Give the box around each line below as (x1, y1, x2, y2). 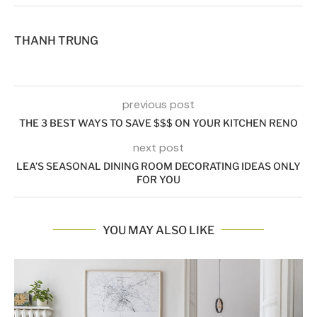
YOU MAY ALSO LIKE (103, 223, 214, 237)
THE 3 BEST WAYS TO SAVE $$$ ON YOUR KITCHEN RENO (19, 116, 298, 129)
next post (133, 139, 184, 155)
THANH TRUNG (14, 33, 98, 47)
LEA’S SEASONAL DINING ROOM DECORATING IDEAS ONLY (16, 159, 301, 172)
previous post (122, 96, 195, 112)
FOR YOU (137, 173, 180, 185)
